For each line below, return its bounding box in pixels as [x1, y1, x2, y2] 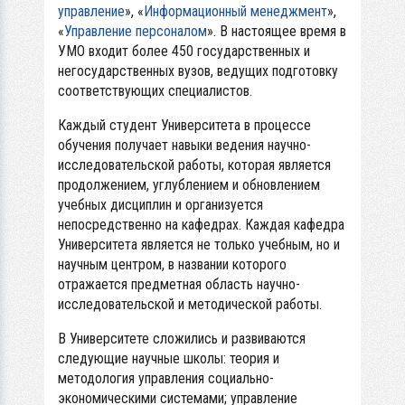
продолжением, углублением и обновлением [58, 176, 320, 193]
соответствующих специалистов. [58, 82, 252, 99]
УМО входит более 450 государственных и [58, 42, 310, 60]
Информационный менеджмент [144, 3, 327, 20]
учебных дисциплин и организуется [58, 196, 263, 213]
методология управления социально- [58, 370, 274, 387]
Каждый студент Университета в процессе [58, 117, 311, 134]
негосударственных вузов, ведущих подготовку [58, 62, 338, 80]
